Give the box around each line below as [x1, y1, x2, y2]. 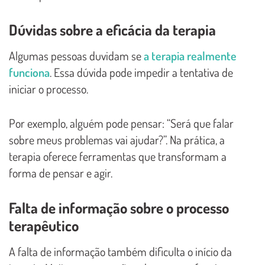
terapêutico [9, 216, 79, 235]
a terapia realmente [144, 48, 237, 64]
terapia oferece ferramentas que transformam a [9, 148, 227, 164]
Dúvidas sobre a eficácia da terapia [9, 20, 216, 40]
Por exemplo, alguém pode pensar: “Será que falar [9, 115, 234, 131]
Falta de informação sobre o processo [9, 198, 229, 218]
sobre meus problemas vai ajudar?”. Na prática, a [9, 132, 225, 148]
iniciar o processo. [9, 81, 88, 97]
